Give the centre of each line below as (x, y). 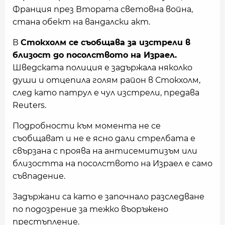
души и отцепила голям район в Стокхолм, (106, 80)
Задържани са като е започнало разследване (108, 197)
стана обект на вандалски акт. (81, 22)
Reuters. (29, 105)
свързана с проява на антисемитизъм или (105, 151)
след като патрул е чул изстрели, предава (106, 93)
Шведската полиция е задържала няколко (102, 68)
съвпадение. (39, 176)
